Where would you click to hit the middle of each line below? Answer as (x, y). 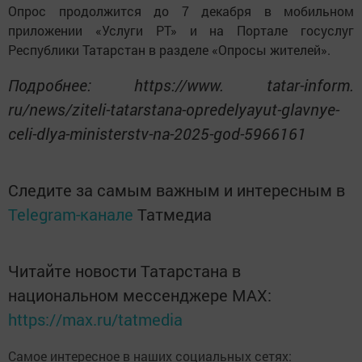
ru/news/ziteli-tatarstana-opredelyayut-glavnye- (174, 109)
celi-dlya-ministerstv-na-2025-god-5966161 (157, 133)
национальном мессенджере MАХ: (140, 295)
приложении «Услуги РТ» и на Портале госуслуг (181, 30)
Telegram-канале (71, 214)
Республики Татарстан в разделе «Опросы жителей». (169, 49)
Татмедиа (175, 214)
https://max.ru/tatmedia (95, 319)
